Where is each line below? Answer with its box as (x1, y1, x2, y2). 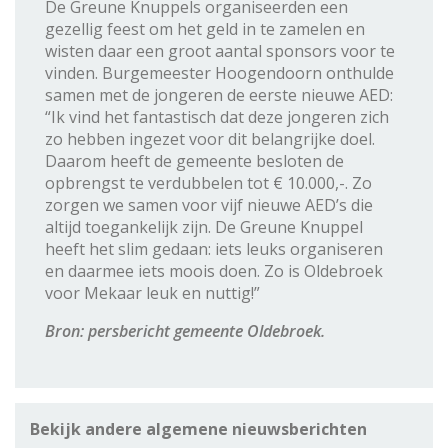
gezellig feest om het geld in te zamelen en (45, 17, 365, 40)
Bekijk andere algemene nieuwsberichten (30, 417, 367, 440)
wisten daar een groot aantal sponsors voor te (45, 39, 395, 62)
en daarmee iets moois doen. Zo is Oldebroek (45, 259, 383, 282)
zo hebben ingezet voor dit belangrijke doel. (45, 127, 375, 150)
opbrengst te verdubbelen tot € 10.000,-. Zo (45, 171, 372, 194)
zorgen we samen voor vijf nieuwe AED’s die (45, 193, 373, 216)
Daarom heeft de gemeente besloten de (45, 149, 344, 172)
